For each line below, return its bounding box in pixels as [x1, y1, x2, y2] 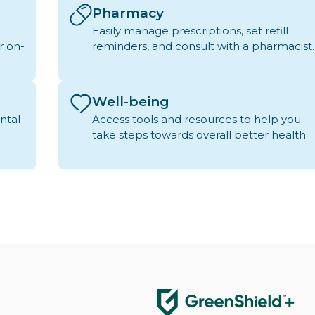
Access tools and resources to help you [91, 112, 301, 127]
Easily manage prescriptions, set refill [91, 24, 288, 38]
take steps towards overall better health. [91, 128, 308, 142]
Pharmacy [91, 5, 164, 22]
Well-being [91, 94, 169, 110]
